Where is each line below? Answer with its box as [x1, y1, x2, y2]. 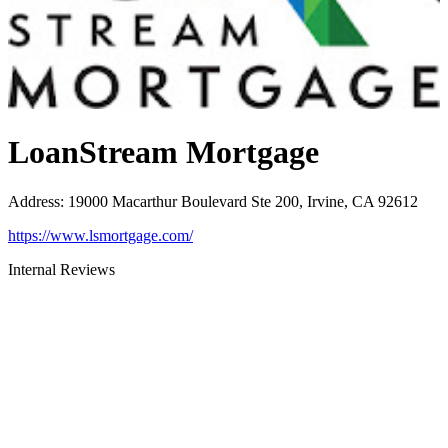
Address [8, 192, 60, 210]
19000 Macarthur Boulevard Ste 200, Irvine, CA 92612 [68, 192, 418, 210]
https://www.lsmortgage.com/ [8, 226, 193, 244]
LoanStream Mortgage [8, 134, 319, 171]
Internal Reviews [8, 260, 115, 278]
